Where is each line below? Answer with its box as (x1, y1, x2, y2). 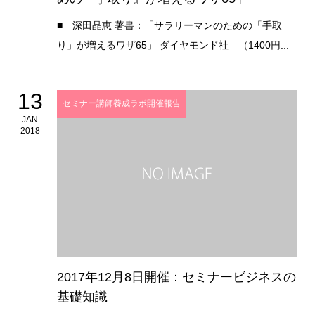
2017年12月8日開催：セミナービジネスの (56, 270, 296, 285)
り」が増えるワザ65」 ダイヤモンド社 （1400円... (56, 39, 289, 51)
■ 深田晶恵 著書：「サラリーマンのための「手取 (56, 19, 282, 31)
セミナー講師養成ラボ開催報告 (62, 98, 181, 109)
